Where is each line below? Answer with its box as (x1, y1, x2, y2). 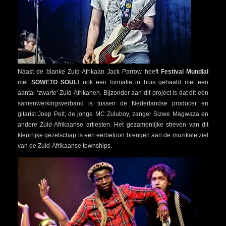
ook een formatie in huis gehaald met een (79, 78, 208, 86)
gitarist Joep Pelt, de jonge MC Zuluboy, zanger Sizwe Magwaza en (18, 110, 208, 118)
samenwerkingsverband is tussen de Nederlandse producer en (18, 99, 208, 107)
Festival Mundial (160, 68, 208, 75)
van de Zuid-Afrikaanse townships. (18, 142, 112, 149)
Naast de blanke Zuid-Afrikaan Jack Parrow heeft (18, 68, 161, 75)
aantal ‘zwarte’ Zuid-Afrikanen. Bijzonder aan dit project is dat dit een (18, 89, 208, 96)
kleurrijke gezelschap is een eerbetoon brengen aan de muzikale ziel (18, 131, 208, 139)
